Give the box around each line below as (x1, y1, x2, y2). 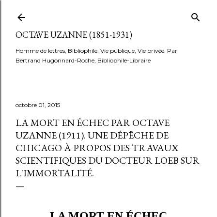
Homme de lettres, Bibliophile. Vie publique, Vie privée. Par (15, 47, 177, 54)
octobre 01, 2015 (15, 101, 60, 108)
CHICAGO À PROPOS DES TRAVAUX (15, 141, 178, 154)
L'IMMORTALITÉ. (15, 167, 94, 179)
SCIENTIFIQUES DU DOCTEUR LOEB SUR (15, 154, 200, 167)
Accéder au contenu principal (51, 6, 166, 18)
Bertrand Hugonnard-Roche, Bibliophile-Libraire (15, 57, 151, 64)
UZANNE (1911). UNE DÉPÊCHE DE (15, 129, 169, 141)
